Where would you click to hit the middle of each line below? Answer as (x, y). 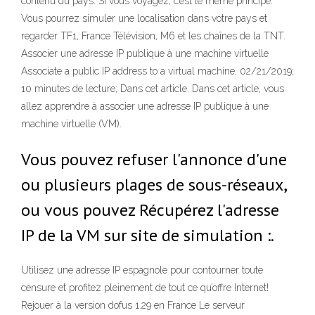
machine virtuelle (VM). (71, 124)
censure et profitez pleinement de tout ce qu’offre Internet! (145, 288)
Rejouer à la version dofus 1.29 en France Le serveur (133, 306)
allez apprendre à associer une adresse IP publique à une (145, 106)
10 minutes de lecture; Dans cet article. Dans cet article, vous (153, 89)
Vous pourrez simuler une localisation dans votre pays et (144, 18)
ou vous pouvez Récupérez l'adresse (150, 210)
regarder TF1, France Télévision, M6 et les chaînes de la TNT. (153, 36)
